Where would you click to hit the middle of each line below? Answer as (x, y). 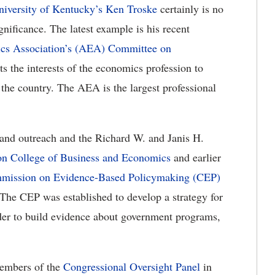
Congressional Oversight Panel (132, 266)
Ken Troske (131, 9)
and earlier (196, 157)
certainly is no (190, 9)
